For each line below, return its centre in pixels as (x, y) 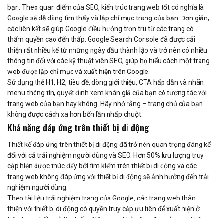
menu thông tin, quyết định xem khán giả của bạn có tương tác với (107, 93)
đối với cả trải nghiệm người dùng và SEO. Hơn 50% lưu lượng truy (106, 155)
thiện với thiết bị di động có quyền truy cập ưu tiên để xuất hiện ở (103, 209)
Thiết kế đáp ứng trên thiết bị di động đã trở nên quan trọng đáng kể (109, 144)
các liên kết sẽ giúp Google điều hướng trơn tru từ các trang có (100, 29)
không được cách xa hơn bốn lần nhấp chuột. (75, 115)
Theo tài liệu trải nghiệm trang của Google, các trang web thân (101, 198)
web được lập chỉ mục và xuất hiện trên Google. (79, 72)
